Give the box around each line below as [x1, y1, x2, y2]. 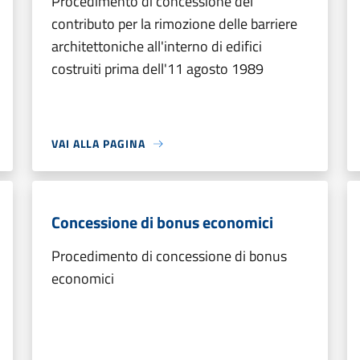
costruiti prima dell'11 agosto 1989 [51, 58, 264, 80]
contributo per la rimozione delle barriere [51, 13, 297, 35]
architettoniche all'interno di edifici [51, 35, 262, 57]
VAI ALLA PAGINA [51, 135, 145, 152]
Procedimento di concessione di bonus [51, 245, 287, 267]
